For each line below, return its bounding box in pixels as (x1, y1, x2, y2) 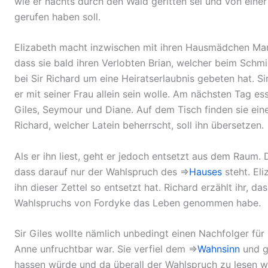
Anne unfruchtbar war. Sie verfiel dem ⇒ (14, 243, 197, 255)
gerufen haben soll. (14, 10, 100, 23)
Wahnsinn (197, 243, 240, 255)
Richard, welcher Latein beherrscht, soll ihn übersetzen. (14, 119, 264, 132)
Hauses (189, 165, 222, 178)
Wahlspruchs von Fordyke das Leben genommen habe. (14, 196, 261, 209)
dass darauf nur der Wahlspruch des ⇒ (14, 165, 189, 178)
